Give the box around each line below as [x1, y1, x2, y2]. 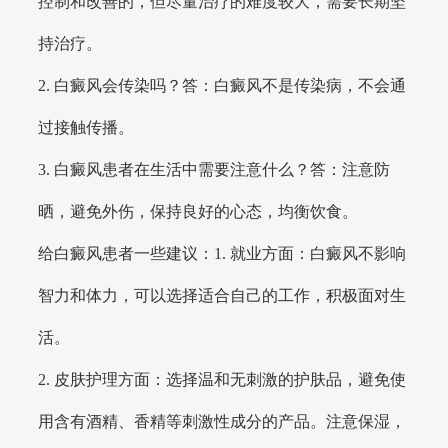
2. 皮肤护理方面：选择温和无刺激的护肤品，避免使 [38, 370, 407, 388]
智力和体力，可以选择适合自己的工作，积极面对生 [38, 286, 407, 304]
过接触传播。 [38, 118, 135, 136]
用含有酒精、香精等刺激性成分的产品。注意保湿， [38, 412, 407, 430]
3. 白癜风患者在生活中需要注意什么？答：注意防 [38, 160, 391, 178]
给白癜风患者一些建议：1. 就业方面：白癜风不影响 [38, 244, 407, 262]
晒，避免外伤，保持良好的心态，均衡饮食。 [38, 202, 359, 220]
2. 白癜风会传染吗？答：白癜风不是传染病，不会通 [38, 76, 407, 94]
